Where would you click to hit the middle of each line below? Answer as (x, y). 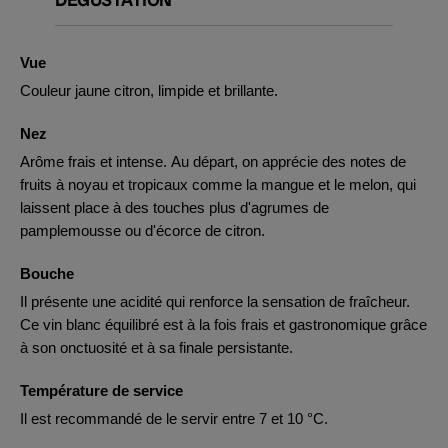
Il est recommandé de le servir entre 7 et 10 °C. (174, 418)
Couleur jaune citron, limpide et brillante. (149, 90)
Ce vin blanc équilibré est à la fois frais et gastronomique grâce (223, 324)
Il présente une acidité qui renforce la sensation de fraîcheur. (215, 301)
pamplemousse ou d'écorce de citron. (142, 230)
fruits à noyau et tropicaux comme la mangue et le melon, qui (218, 184)
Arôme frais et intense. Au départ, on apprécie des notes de (213, 161)
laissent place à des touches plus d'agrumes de (174, 207)
